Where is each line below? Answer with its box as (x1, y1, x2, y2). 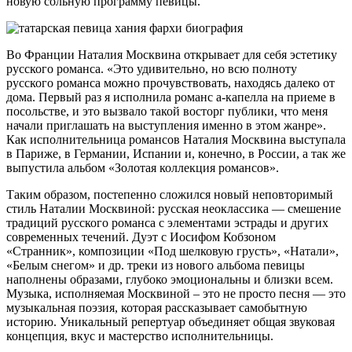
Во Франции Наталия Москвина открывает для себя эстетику (6, 48, 337, 62)
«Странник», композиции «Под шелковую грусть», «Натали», (6, 244, 339, 258)
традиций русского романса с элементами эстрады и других (6, 216, 328, 230)
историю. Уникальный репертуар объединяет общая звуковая (6, 315, 335, 329)
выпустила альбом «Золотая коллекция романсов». (6, 161, 279, 175)
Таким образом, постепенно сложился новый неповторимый (6, 188, 333, 202)
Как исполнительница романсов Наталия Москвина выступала (6, 133, 346, 147)
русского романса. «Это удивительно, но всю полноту (6, 62, 297, 76)
